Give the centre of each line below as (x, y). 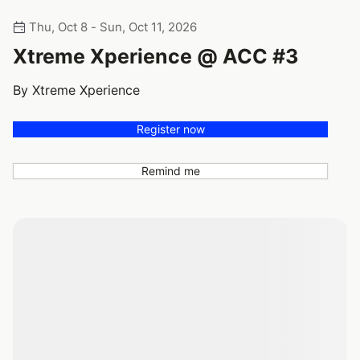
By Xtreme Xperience (76, 90)
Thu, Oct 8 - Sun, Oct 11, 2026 (111, 27)
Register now (170, 129)
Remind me (170, 170)
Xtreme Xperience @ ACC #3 (155, 56)
